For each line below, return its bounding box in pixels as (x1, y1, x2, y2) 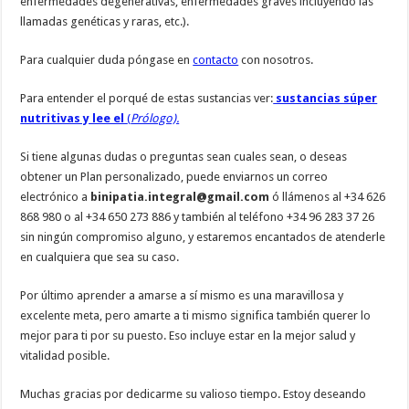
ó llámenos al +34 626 (269, 190, 386, 204)
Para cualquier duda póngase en (20, 53, 194, 68)
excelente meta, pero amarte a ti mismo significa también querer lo (20, 309, 372, 323)
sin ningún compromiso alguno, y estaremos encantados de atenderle (20, 230, 386, 245)
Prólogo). (131, 111, 180, 126)
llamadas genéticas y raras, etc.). (20, 15, 190, 29)
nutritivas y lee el (20, 111, 128, 126)
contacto (193, 53, 239, 68)
